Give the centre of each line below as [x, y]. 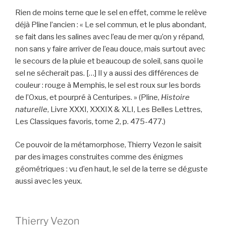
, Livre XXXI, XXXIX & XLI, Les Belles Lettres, [125, 109]
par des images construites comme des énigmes [99, 157]
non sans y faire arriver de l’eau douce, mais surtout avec [110, 49]
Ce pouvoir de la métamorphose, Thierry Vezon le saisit [108, 145]
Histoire [175, 97]
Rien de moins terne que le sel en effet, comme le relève [111, 12]
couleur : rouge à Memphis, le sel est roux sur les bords [108, 85]
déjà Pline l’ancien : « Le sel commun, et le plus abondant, [111, 24]
